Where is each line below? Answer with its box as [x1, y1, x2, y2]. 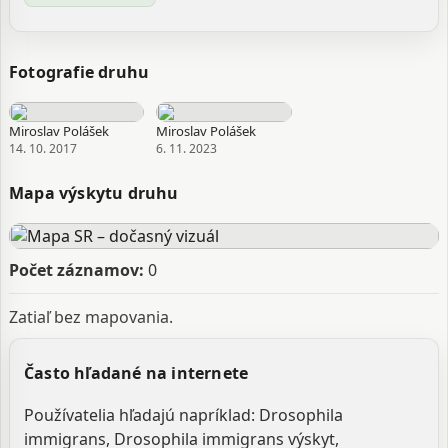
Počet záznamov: [9, 259, 144, 281]
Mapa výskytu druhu [9, 182, 179, 204]
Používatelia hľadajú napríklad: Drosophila [24, 404, 343, 426]
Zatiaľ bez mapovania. [9, 306, 173, 328]
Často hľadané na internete [24, 362, 249, 384]
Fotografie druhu [9, 61, 150, 83]
